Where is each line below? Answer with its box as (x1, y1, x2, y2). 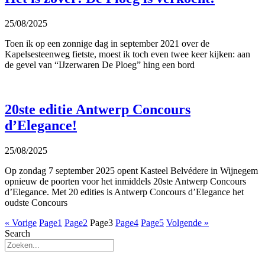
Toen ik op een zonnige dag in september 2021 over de (5, 38, 209, 49)
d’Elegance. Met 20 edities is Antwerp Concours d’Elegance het (5, 187, 244, 198)
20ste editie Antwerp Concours (5, 102, 190, 118)
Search (5, 228, 30, 239)
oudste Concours (5, 198, 67, 208)
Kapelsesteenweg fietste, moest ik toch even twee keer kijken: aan (5, 49, 250, 59)
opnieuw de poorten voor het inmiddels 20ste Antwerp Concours (5, 176, 246, 187)
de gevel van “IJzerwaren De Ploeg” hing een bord (5, 59, 195, 70)
